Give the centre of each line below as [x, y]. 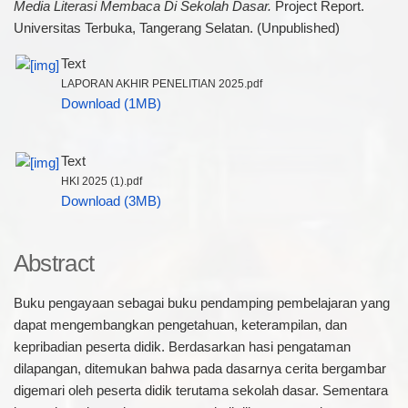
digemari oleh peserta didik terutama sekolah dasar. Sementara [200, 390]
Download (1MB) [111, 103]
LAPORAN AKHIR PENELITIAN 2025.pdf [161, 83]
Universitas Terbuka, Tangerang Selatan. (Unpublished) [176, 29]
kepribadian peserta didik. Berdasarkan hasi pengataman [182, 347]
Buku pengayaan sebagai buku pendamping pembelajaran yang [201, 303]
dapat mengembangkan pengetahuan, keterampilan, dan [180, 325]
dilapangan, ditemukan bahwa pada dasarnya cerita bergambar [199, 368]
